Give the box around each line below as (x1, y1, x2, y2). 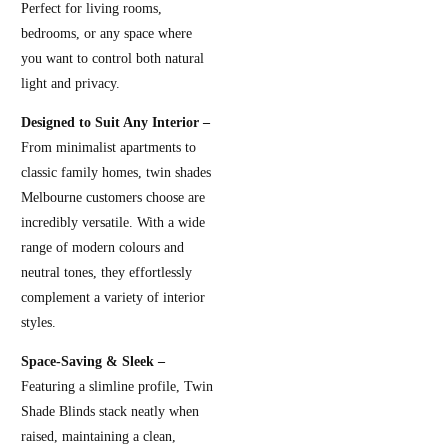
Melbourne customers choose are (21, 189, 206, 205)
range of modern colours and (21, 239, 185, 255)
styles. (21, 314, 57, 330)
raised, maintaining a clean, (21, 428, 177, 444)
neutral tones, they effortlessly (21, 264, 193, 280)
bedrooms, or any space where (21, 25, 193, 41)
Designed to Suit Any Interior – (21, 114, 211, 130)
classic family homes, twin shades (21, 164, 212, 180)
